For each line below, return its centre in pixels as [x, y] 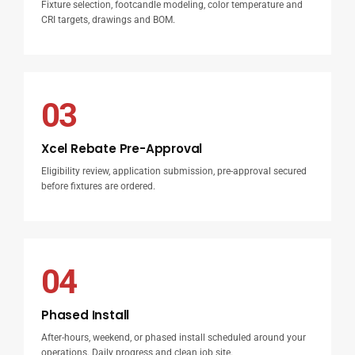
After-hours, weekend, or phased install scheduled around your [173, 337]
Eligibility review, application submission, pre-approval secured [174, 171]
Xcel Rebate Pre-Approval [122, 148]
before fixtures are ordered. [98, 186]
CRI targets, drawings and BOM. [108, 19]
